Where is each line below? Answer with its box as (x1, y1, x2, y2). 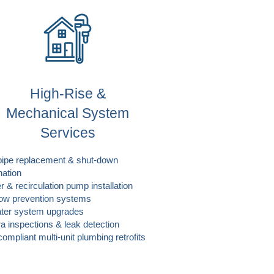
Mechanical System (6, 105, 129, 121)
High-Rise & (29, 86, 106, 102)
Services (40, 125, 95, 141)
